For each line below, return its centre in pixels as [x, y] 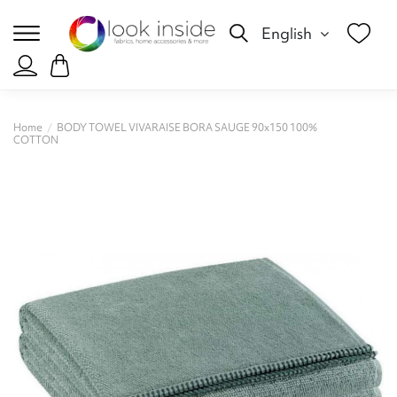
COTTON [36, 140]
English [289, 33]
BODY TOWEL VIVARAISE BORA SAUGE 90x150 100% [187, 128]
